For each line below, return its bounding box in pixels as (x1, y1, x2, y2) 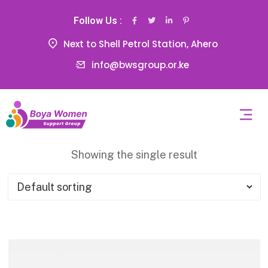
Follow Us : (73, 15, 122, 27)
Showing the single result (71, 148, 197, 161)
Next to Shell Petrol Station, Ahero (63, 38, 218, 51)
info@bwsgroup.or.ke (92, 59, 189, 72)
